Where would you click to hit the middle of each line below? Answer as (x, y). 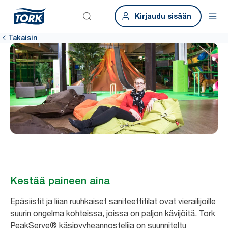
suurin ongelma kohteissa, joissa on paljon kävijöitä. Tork (113, 213)
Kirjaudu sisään (163, 16)
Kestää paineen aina (60, 180)
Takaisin (23, 38)
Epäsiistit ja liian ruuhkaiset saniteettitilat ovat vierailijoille (113, 201)
